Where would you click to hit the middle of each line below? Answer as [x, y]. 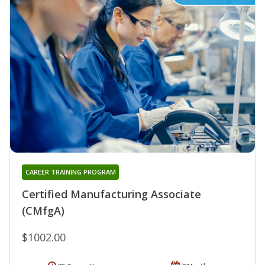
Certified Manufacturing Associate [112, 194]
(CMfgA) [43, 210]
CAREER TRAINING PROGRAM [70, 172]
